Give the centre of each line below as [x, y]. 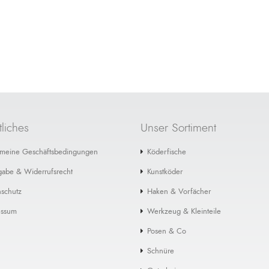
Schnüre [161, 251]
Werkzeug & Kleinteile [184, 211]
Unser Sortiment [178, 128]
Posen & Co [167, 231]
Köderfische [167, 152]
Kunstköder [165, 172]
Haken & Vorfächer [179, 192]
